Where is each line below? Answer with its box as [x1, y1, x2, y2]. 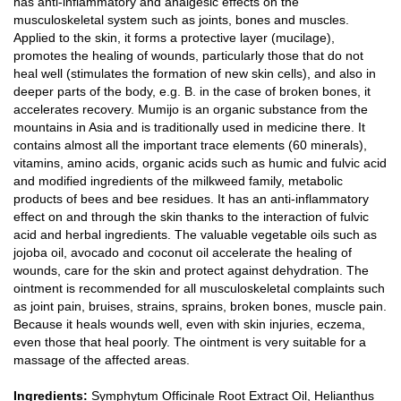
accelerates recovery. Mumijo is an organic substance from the [13, 102, 368, 116]
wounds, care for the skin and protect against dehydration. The [13, 263, 369, 277]
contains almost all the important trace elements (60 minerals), [13, 138, 367, 152]
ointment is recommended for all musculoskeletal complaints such [13, 281, 385, 295]
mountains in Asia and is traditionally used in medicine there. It [13, 120, 365, 134]
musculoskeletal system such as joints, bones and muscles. [13, 13, 349, 27]
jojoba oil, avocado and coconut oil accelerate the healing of [13, 245, 352, 260]
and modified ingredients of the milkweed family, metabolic [13, 174, 343, 188]
